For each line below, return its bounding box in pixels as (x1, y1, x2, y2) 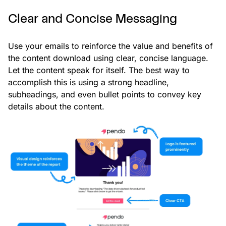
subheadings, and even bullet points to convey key (8, 89, 201, 100)
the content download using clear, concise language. (8, 53, 208, 64)
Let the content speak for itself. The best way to (8, 65, 190, 76)
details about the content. (8, 101, 104, 112)
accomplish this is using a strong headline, (8, 77, 169, 88)
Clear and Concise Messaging (8, 14, 177, 26)
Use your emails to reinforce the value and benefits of (8, 41, 213, 51)
